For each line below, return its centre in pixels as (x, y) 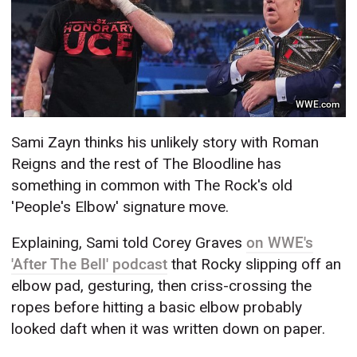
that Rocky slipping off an (255, 265)
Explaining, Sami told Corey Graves (129, 243)
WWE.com (318, 104)
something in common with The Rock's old (152, 186)
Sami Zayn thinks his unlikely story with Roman (165, 143)
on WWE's (280, 243)
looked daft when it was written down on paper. (169, 329)
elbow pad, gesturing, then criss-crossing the (162, 286)
